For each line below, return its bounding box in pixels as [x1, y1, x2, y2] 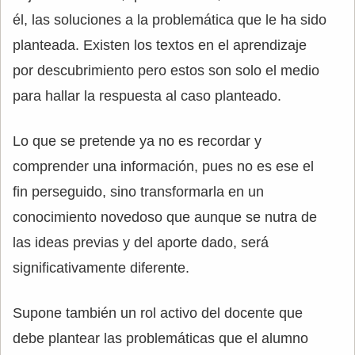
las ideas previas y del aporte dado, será [13, 234, 269, 250]
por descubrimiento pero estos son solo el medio [13, 62, 319, 78]
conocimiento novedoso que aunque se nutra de [13, 208, 317, 225]
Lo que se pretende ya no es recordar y [13, 132, 261, 149]
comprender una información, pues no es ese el [13, 158, 314, 174]
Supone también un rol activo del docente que [13, 304, 303, 321]
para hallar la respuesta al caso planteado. [13, 87, 281, 104]
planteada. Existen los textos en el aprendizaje [13, 36, 307, 53]
